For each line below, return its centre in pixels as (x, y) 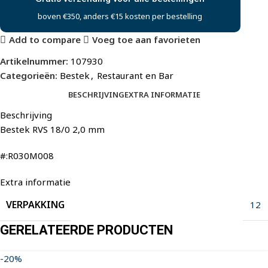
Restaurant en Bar (135, 75)
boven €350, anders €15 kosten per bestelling (120, 16)
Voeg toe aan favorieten (146, 40)
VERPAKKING (35, 204)
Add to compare (45, 40)
